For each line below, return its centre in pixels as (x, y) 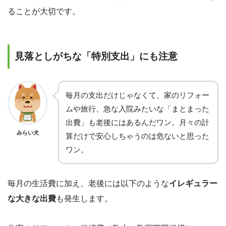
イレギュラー (193, 184)
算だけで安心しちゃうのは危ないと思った (137, 136)
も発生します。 (84, 199)
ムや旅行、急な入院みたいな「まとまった (137, 109)
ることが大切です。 (44, 12)
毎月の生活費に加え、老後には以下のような (88, 184)
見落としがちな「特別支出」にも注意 (96, 56)
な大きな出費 (32, 199)
